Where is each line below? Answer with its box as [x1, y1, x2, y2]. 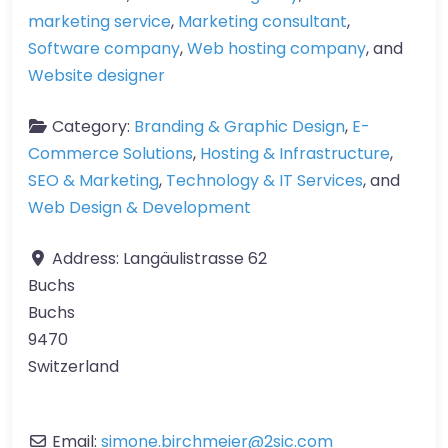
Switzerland [28, 354, 119, 378]
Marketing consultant [178, 9, 347, 33]
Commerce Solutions [28, 141, 193, 165]
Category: [52, 114, 134, 138]
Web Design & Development [28, 195, 251, 219]
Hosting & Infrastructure [200, 141, 390, 165]
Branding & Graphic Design [134, 114, 345, 138]
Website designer [28, 63, 165, 87]
